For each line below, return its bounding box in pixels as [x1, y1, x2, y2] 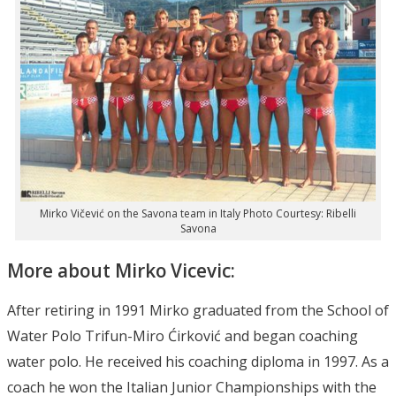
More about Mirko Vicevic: [7, 257, 235, 283]
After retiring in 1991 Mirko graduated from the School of [7, 300, 389, 320]
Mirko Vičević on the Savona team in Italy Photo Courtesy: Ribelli [40, 205, 356, 221]
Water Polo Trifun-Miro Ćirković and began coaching [7, 325, 358, 346]
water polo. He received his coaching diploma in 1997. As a [7, 351, 389, 371]
